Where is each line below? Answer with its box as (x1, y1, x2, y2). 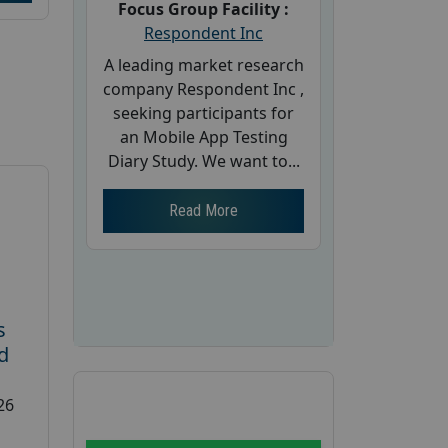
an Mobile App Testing (119, 126, 288, 148)
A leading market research (103, 54, 304, 76)
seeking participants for (113, 102, 294, 124)
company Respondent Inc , (103, 78, 304, 100)
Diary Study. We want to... (107, 150, 300, 172)
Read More (169, 201, 238, 220)
